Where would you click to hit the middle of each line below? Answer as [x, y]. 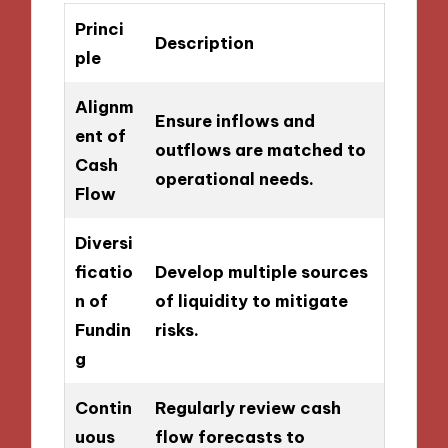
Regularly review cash [247, 407]
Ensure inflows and [234, 120]
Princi [99, 28]
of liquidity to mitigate [251, 300]
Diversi [103, 242]
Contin [103, 407]
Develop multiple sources [261, 271]
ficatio [103, 271]
